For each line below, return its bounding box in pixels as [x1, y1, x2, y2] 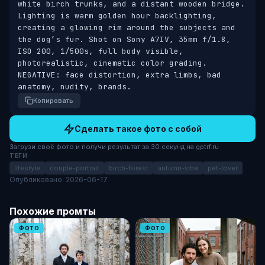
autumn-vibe [158, 164, 198, 172]
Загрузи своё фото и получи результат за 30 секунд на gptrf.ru [9, 143, 219, 151]
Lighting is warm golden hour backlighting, [18, 11, 216, 21]
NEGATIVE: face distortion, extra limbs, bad [18, 70, 221, 80]
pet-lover [208, 164, 238, 172]
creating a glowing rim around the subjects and [18, 22, 235, 33]
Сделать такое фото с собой [74, 124, 202, 134]
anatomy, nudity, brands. [18, 82, 131, 92]
